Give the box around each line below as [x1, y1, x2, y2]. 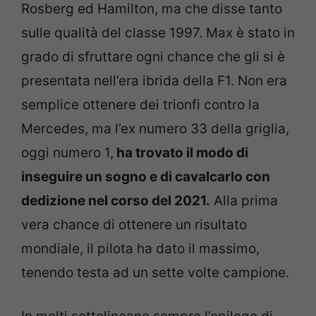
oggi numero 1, [21, 144, 114, 161]
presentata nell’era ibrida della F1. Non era [21, 72, 287, 89]
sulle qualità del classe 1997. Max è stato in [21, 24, 295, 41]
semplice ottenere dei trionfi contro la [21, 96, 260, 113]
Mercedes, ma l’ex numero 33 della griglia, [21, 120, 289, 137]
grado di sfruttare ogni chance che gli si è [21, 48, 285, 65]
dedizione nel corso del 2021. [21, 192, 210, 209]
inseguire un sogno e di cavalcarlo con [21, 168, 270, 185]
